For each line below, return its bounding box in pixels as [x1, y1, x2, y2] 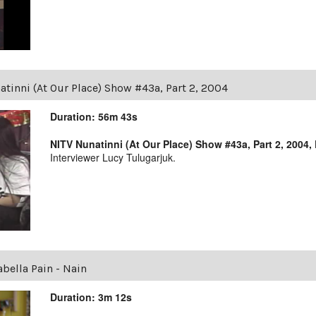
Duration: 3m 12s [50, 290, 133, 305]
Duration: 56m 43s [50, 109, 138, 124]
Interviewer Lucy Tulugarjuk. [50, 150, 176, 165]
